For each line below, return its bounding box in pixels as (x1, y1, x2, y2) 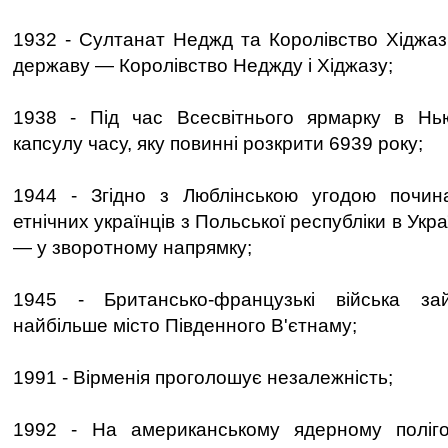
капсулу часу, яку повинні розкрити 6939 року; (13, 133, 423, 154)
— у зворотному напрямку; (13, 237, 252, 258)
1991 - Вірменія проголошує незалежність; (13, 367, 393, 388)
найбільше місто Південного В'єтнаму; (13, 315, 357, 336)
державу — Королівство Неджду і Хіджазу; (13, 55, 393, 76)
